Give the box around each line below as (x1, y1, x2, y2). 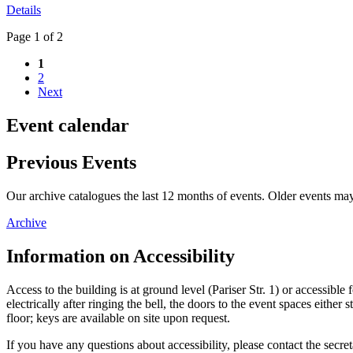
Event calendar (6, 114, 129, 136)
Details (6, 3, 41, 17)
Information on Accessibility (6, 245, 235, 266)
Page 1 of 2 (6, 30, 63, 44)
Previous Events (6, 151, 136, 173)
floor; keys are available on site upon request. (6, 310, 230, 325)
